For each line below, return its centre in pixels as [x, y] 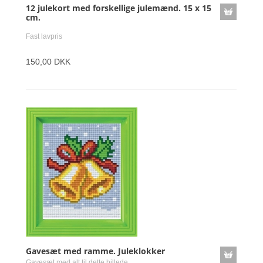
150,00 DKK [48, 62]
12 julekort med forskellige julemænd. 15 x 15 [119, 8]
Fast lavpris [44, 36]
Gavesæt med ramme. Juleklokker [95, 251]
